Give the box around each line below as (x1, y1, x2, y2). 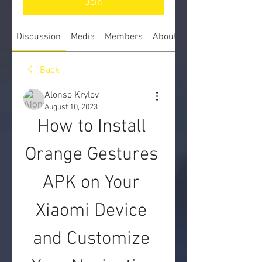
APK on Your (43, 172, 140, 194)
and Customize (33, 228, 150, 250)
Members (104, 31, 143, 43)
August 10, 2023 (44, 102, 98, 112)
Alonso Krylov (44, 89, 99, 101)
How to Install (37, 116, 146, 138)
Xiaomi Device (36, 200, 147, 222)
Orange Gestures (25, 144, 158, 166)
